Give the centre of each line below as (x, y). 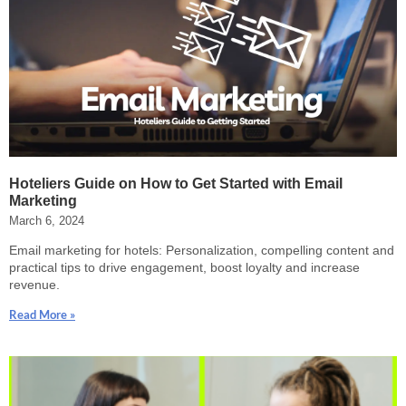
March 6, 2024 (47, 220)
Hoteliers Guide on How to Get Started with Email (176, 183)
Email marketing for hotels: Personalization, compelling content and (202, 250)
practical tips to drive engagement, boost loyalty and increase (184, 267)
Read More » (42, 314)
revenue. (34, 284)
